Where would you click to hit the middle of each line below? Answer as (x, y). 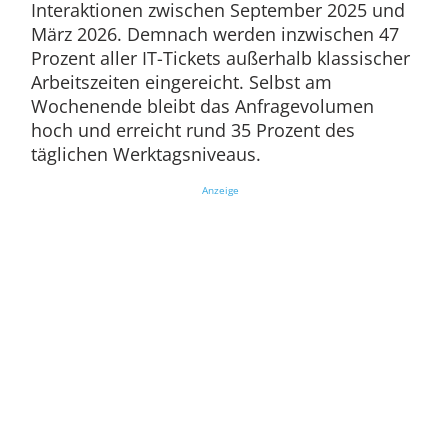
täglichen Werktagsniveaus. (145, 154)
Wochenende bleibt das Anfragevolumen (202, 106)
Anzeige (220, 190)
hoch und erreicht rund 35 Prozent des (192, 130)
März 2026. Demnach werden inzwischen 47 (214, 34)
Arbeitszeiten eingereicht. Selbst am (181, 82)
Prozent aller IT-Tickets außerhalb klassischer (220, 58)
